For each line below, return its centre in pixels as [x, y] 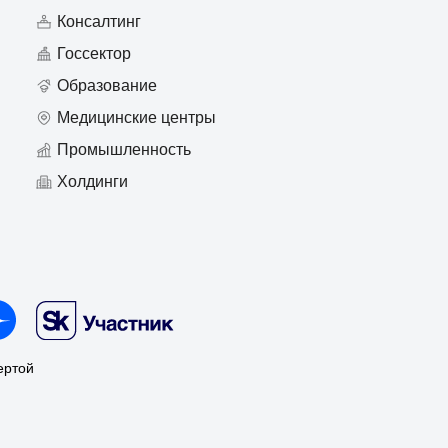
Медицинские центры [136, 117]
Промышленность [124, 149]
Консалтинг [99, 21]
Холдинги [92, 181]
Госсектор [94, 53]
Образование [107, 85]
